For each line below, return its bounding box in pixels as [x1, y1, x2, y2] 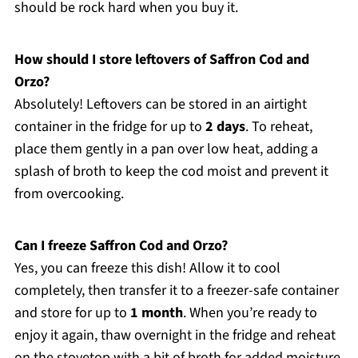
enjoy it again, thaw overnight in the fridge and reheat [14, 324, 336, 345]
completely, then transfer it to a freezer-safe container [14, 280, 339, 300]
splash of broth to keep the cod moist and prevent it [14, 161, 328, 181]
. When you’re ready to [182, 302, 317, 323]
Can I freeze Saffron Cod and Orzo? [14, 235, 228, 256]
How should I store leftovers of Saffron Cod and [14, 49, 309, 70]
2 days [205, 116, 245, 137]
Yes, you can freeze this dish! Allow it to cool [14, 257, 280, 278]
